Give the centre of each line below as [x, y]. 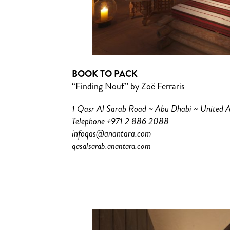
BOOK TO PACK [104, 74]
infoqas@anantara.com [111, 134]
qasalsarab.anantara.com [111, 146]
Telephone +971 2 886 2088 [120, 121]
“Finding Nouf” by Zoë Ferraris [128, 87]
